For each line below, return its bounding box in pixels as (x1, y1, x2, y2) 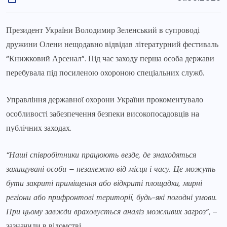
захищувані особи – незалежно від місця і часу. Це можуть (6, 163, 215, 174)
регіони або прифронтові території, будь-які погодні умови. (6, 192, 217, 203)
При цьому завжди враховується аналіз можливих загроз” (6, 206, 209, 217)
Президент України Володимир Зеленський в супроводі (6, 24, 200, 35)
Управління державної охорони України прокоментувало (6, 94, 203, 105)
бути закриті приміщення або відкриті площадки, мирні (6, 177, 202, 188)
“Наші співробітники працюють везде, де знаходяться (6, 149, 196, 160)
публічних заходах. (6, 122, 71, 133)
